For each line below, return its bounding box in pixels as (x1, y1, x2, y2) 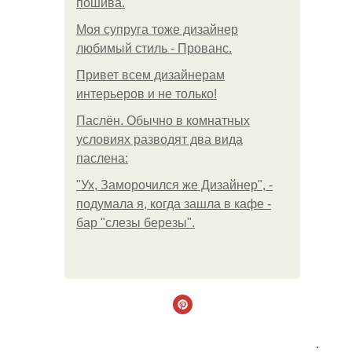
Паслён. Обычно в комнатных (76, 114, 250, 127)
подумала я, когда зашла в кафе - (76, 197, 271, 211)
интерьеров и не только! (76, 87, 217, 101)
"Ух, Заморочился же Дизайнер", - (76, 178, 273, 192)
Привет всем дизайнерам (76, 68, 225, 82)
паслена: (76, 152, 128, 165)
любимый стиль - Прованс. (76, 42, 232, 55)
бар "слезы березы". (76, 216, 195, 229)
